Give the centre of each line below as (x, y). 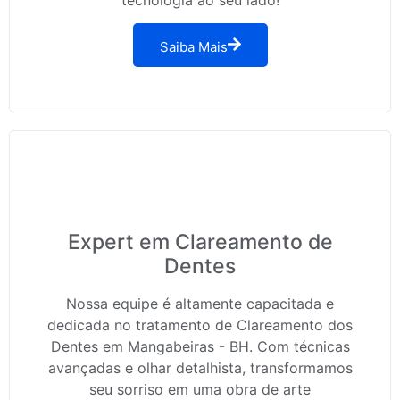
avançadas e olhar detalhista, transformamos (200, 368)
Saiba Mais (193, 47)
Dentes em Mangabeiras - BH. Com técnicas (200, 347)
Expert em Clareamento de (200, 242)
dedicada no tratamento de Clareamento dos (200, 325)
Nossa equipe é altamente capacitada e (200, 304)
